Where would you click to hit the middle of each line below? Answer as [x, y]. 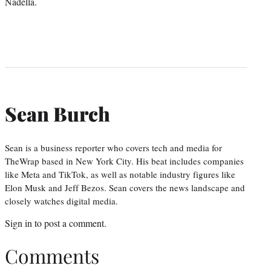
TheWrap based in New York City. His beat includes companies [124, 161]
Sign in [18, 223]
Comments [52, 256]
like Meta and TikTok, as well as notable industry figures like [120, 174]
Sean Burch [57, 114]
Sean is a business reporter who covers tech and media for [113, 147]
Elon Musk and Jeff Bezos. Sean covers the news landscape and [125, 187]
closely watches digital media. [64, 201]
